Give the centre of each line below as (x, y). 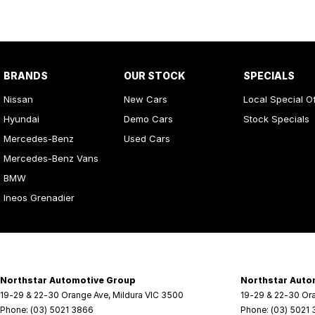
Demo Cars (148, 119)
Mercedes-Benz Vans (51, 158)
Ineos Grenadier (39, 198)
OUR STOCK (154, 76)
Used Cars (147, 139)
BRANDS (26, 76)
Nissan (18, 99)
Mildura (128, 295)
